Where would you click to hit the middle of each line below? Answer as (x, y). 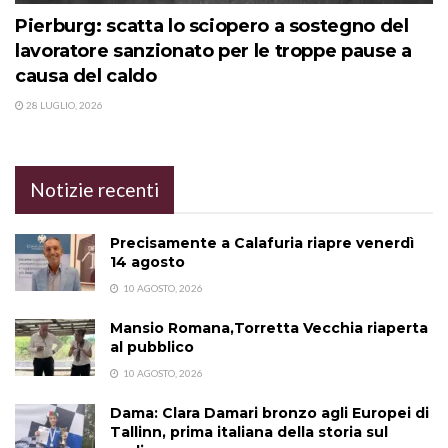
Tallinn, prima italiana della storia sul (249, 431)
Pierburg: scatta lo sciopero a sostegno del (212, 25)
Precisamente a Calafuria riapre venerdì (262, 242)
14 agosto (147, 261)
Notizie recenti (94, 189)
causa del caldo (86, 75)
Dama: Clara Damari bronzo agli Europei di (269, 412)
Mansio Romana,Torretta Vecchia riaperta (269, 327)
